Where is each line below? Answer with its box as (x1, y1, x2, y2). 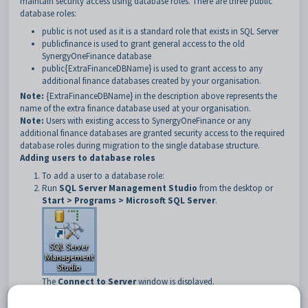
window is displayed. (136, 276, 214, 287)
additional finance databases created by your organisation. (42, 75, 263, 87)
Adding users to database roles (20, 152, 155, 164)
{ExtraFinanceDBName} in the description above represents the (44, 90, 277, 102)
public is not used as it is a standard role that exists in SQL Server (42, 25, 278, 37)
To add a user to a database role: (42, 170, 164, 181)
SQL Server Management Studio (59, 182, 197, 194)
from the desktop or (197, 182, 273, 194)
